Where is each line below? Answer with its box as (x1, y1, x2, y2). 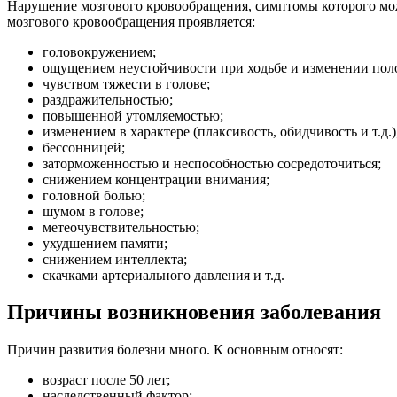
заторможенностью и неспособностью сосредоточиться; (43, 155, 381, 171)
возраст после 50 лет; (43, 372, 170, 388)
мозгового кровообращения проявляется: (7, 13, 255, 29)
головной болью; (43, 187, 145, 203)
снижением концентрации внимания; (43, 171, 269, 187)
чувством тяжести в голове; (43, 75, 210, 91)
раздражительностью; (43, 91, 173, 107)
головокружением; (43, 43, 156, 59)
